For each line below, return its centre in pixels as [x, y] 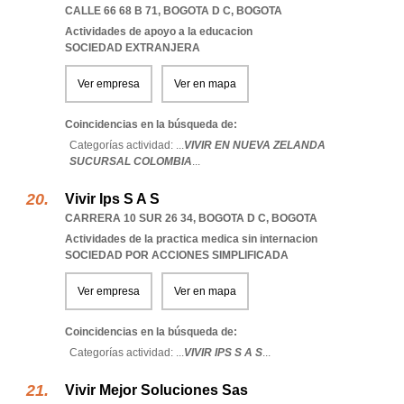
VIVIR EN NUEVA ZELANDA [255, 145]
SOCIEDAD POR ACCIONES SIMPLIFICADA [177, 255]
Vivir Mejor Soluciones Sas [156, 390]
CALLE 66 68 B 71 [111, 11]
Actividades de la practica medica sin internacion [191, 239]
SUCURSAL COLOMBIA [131, 161]
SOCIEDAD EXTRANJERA [133, 48]
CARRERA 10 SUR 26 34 [129, 218]
